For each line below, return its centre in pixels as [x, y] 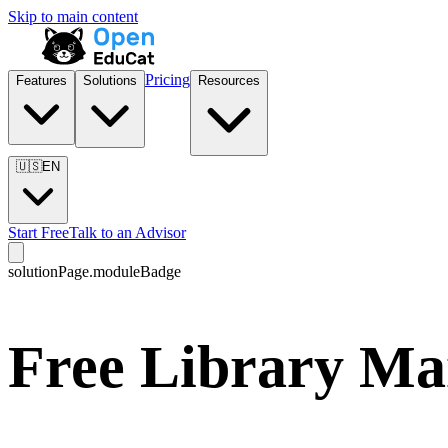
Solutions [110, 80]
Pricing [167, 79]
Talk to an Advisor [127, 232]
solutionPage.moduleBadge [94, 271]
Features [41, 80]
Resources [229, 80]
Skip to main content [73, 16]
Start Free [38, 232]
